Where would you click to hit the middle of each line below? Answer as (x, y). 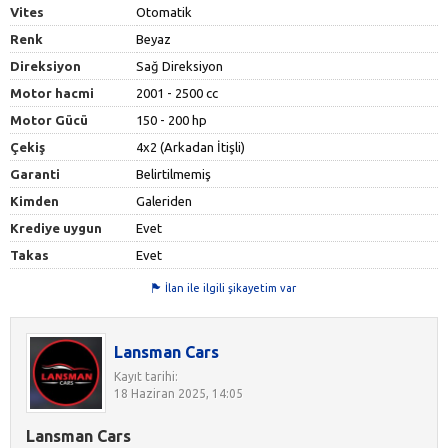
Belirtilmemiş (173, 173)
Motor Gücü (49, 119)
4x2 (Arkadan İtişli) (190, 146)
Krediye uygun (56, 227)
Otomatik (164, 11)
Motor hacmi (52, 92)
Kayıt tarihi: (146, 376)
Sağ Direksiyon (179, 65)
